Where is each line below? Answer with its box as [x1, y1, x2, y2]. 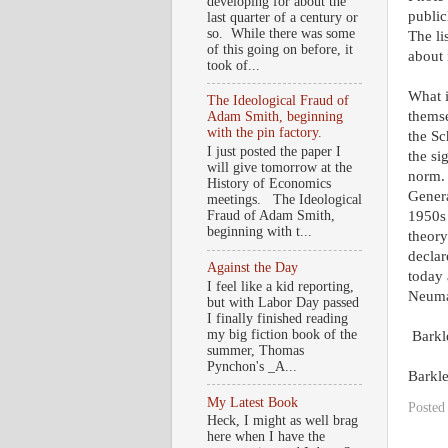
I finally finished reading [207, 310, 348, 326]
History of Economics [207, 176, 331, 192]
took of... [207, 57, 260, 73]
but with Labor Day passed [207, 294, 359, 310]
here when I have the [207, 429, 325, 445]
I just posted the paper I [207, 144, 341, 160]
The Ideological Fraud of [207, 93, 349, 109]
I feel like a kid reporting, [207, 278, 354, 294]
